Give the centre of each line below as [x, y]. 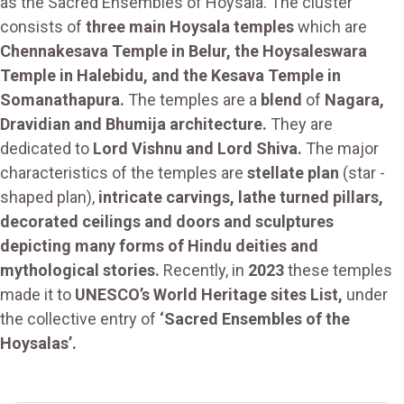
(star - [362, 173]
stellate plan [293, 173]
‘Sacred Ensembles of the [255, 319]
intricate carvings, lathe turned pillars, [241, 197]
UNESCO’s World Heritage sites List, [209, 295]
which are [331, 27]
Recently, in [204, 271]
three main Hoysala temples [190, 27]
